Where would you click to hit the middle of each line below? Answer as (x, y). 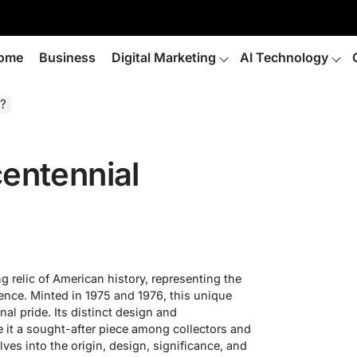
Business (67, 57)
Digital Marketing (164, 57)
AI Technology (284, 57)
